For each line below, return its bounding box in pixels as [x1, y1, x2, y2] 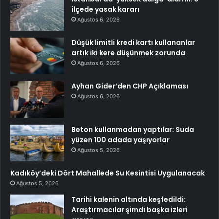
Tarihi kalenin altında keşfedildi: [71, 195, 186, 205]
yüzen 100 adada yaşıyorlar [71, 135, 170, 145]
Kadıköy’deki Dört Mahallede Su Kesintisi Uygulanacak [10, 168, 205, 178]
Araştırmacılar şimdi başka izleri [71, 205, 188, 215]
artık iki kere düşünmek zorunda [71, 48, 185, 58]
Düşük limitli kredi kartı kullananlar [71, 38, 195, 48]
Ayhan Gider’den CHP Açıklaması [71, 81, 188, 91]
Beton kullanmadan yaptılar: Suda [71, 125, 194, 135]
